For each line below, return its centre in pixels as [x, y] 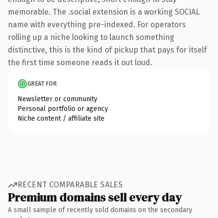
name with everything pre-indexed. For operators [97, 24]
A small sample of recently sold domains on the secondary [100, 210]
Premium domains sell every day [95, 197]
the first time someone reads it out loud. [80, 62]
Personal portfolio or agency [63, 109]
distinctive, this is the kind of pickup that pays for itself [107, 50]
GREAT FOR [42, 83]
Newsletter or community [57, 99]
